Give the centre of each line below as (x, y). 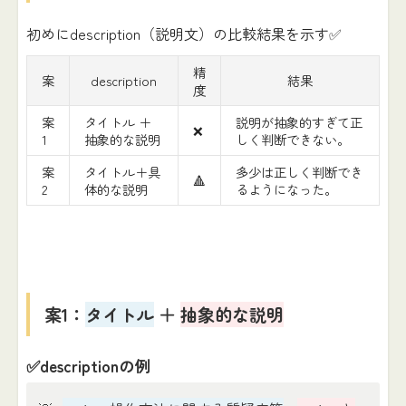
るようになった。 (286, 189)
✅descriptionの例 (88, 365)
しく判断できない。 (292, 140)
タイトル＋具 (122, 172)
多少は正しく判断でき (299, 172)
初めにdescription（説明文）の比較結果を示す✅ (184, 33)
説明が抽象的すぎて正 (299, 122)
